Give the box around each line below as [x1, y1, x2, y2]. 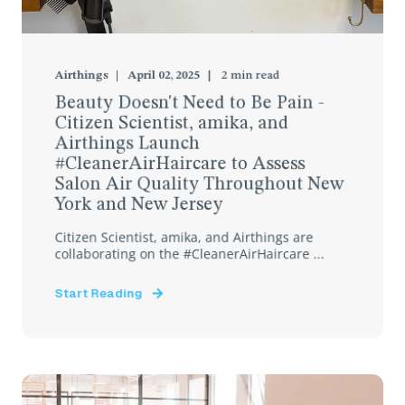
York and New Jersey [54, 195, 223, 215]
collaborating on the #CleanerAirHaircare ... [54, 244, 325, 263]
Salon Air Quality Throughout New [54, 175, 344, 194]
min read [230, 69, 279, 82]
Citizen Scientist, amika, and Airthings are [54, 228, 314, 246]
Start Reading [54, 285, 143, 302]
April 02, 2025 [127, 69, 200, 82]
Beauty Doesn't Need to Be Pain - [54, 94, 325, 113]
